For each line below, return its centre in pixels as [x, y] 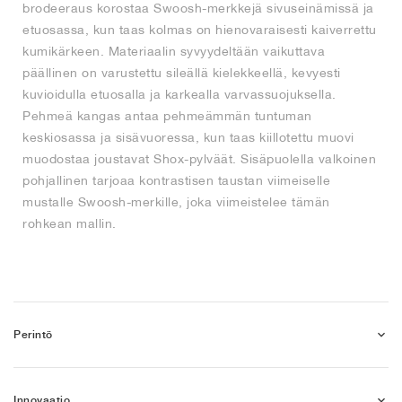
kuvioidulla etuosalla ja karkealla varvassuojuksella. [179, 95]
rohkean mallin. [70, 224]
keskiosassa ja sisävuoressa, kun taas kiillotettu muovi [188, 138]
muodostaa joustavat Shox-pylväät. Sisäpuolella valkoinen [199, 159]
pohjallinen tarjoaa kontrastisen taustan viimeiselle [176, 181]
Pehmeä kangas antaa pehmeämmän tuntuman [167, 116]
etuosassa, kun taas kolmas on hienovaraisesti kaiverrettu [200, 30]
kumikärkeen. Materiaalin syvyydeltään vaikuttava [174, 52]
